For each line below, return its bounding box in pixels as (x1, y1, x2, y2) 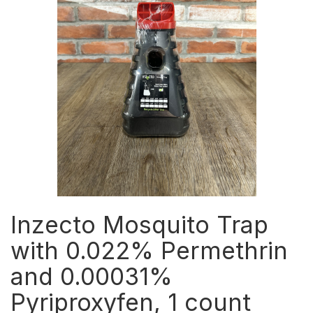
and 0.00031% (10, 262, 173, 291)
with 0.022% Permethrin (10, 236, 288, 265)
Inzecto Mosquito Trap (10, 210, 268, 239)
